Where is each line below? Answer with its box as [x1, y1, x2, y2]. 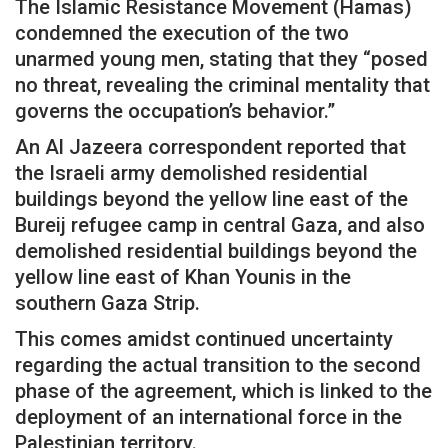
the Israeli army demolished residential [15, 160, 368, 185]
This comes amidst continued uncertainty [15, 326, 393, 351]
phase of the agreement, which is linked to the [15, 378, 432, 403]
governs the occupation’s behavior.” [15, 98, 335, 123]
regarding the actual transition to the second [15, 352, 421, 377]
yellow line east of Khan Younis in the [15, 264, 351, 289]
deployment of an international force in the [15, 404, 402, 429]
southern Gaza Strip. [15, 290, 200, 315]
